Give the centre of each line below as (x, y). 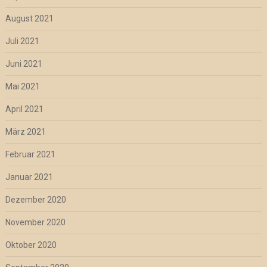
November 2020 (35, 223)
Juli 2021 (22, 41)
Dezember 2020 (35, 200)
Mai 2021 (22, 87)
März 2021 (25, 132)
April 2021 (24, 109)
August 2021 (29, 19)
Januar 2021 (29, 177)
